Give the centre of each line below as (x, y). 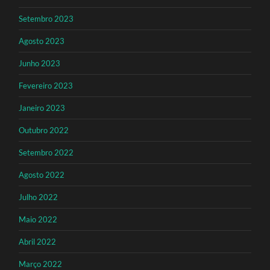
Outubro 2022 (44, 130)
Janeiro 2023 (42, 108)
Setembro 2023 (46, 19)
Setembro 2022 (46, 153)
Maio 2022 (38, 220)
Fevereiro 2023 (46, 86)
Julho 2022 (39, 197)
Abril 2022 (38, 242)
